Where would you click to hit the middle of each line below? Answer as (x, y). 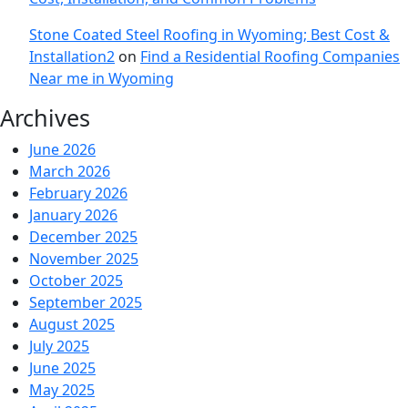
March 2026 (70, 172)
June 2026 (62, 150)
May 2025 (62, 390)
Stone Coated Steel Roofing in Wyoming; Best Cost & (209, 35)
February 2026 (78, 194)
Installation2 (72, 57)
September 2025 (86, 303)
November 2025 (84, 259)
